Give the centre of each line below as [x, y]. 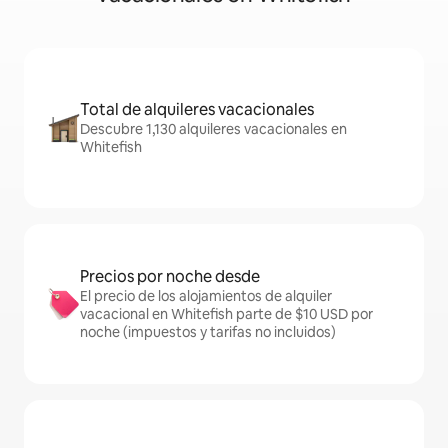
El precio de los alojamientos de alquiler [206, 296]
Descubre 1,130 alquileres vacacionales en [213, 129]
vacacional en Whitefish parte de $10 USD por [226, 314]
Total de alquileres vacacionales [197, 109]
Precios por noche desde [170, 276]
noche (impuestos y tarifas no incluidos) [208, 332]
